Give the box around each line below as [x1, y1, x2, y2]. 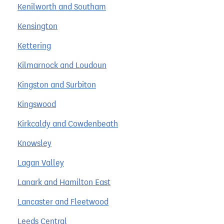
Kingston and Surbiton [17, 79, 96, 89]
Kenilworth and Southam [17, 1, 106, 11]
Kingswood [17, 99, 56, 109]
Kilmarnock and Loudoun [17, 60, 106, 70]
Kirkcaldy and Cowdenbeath [17, 118, 118, 128]
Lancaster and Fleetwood [17, 196, 108, 206]
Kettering [17, 40, 51, 50]
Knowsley [17, 138, 51, 148]
